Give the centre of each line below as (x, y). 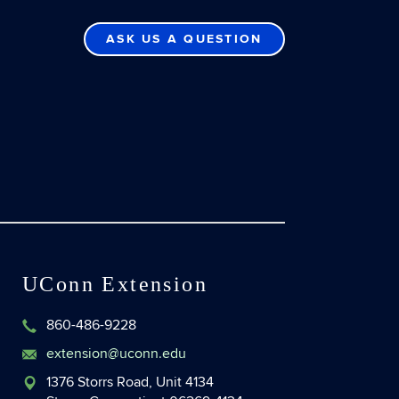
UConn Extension (115, 284)
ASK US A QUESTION (184, 39)
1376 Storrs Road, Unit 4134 (130, 382)
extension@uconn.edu (116, 354)
